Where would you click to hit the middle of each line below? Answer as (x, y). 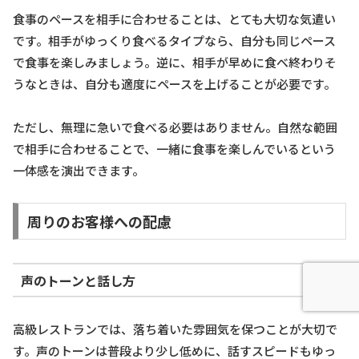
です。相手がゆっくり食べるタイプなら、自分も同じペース (174, 41)
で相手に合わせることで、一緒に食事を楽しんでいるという (174, 149)
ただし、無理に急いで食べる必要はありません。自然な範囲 (175, 127)
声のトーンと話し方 (78, 280)
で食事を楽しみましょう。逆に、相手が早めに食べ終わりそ (175, 63)
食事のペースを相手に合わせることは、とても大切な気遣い (174, 19)
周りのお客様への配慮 (99, 221)
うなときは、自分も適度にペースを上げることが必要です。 (174, 84)
